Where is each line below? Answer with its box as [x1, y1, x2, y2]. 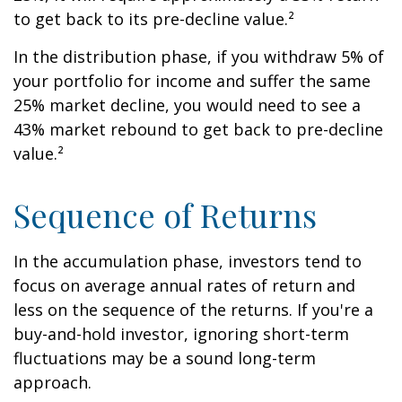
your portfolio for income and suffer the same [13, 70, 371, 92]
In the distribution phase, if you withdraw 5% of [13, 46, 384, 67]
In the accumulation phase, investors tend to [13, 250, 362, 272]
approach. [13, 371, 92, 393]
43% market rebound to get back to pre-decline [13, 118, 383, 140]
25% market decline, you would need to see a [13, 94, 361, 116]
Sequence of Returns [13, 193, 317, 236]
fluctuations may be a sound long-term [13, 347, 316, 369]
